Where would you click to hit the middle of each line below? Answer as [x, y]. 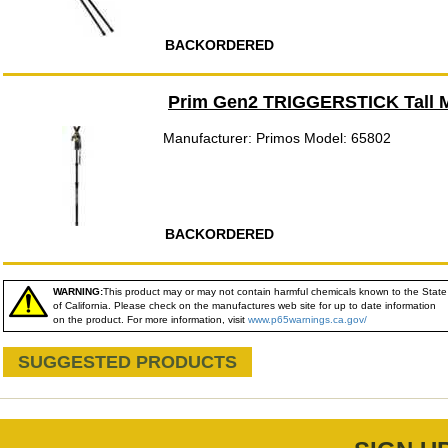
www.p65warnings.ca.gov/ [307, 319]
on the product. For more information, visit [150, 319]
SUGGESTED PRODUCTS [127, 362]
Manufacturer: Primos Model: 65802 [277, 138]
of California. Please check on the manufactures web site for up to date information [244, 305]
